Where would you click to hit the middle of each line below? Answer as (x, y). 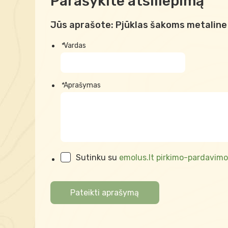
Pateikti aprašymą (105, 192)
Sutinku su (97, 157)
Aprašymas (82, 85)
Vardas (75, 45)
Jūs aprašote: (83, 25)
